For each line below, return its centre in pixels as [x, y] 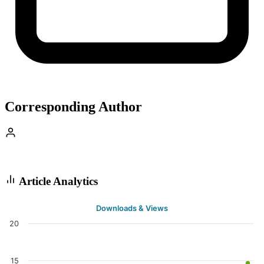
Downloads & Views [132, 208]
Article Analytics [57, 181]
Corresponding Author [73, 107]
